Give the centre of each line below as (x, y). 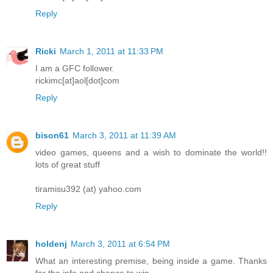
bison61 (52, 136)
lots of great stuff (68, 165)
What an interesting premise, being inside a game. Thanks (151, 261)
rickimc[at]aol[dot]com (77, 81)
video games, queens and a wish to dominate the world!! (151, 153)
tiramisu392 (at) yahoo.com (88, 189)
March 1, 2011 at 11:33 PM (112, 51)
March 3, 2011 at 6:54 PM (120, 244)
